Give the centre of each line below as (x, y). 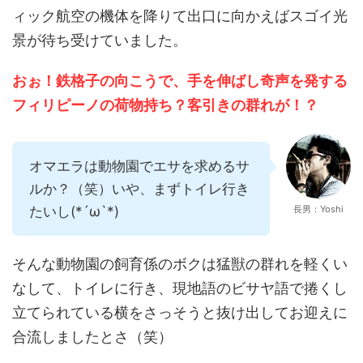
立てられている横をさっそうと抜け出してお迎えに (180, 312)
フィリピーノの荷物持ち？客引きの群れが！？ (165, 105)
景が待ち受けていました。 (100, 40)
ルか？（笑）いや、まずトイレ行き (139, 188)
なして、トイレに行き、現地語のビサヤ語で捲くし (180, 288)
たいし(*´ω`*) (74, 211)
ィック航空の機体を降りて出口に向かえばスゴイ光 (180, 15)
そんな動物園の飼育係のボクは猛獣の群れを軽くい (180, 263)
